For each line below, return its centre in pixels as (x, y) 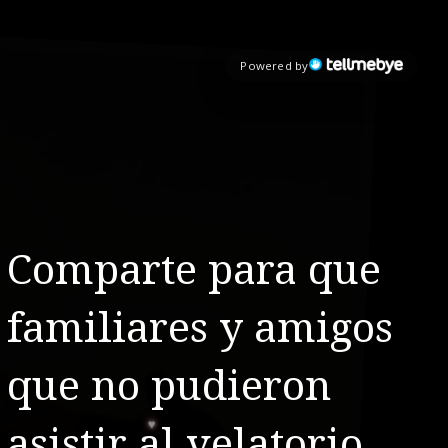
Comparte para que (194, 270)
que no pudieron (169, 386)
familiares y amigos (200, 328)
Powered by (274, 66)
